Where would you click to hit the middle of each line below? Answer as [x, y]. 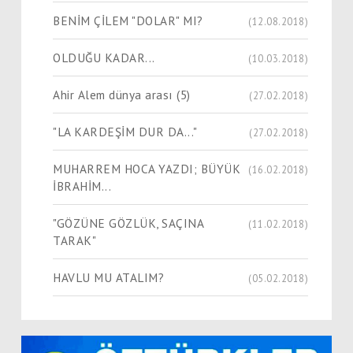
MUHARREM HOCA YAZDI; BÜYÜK [147, 168]
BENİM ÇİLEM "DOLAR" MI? [128, 20]
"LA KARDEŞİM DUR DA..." [125, 131]
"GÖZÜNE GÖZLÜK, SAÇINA [128, 223]
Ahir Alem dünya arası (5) [122, 94]
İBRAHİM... [82, 186]
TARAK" [74, 240]
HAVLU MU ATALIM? [108, 277]
